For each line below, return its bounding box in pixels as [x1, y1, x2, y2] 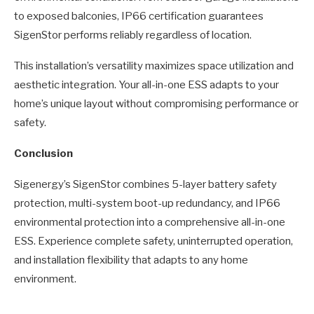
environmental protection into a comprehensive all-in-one [14, 216, 285, 229]
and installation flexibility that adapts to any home [14, 254, 248, 267]
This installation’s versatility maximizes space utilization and [14, 60, 294, 73]
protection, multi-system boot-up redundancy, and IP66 [14, 197, 280, 210]
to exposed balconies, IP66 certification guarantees [14, 10, 264, 23]
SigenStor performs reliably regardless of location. [14, 29, 252, 42]
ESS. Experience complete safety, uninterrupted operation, [14, 235, 293, 248]
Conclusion [14, 147, 73, 161]
